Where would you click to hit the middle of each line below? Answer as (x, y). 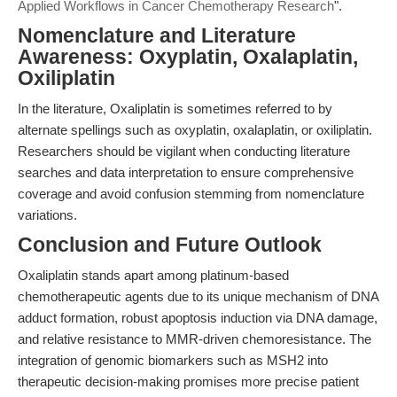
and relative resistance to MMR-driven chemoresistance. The (195, 339)
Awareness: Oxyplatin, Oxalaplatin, (188, 57)
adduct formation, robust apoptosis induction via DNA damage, (198, 318)
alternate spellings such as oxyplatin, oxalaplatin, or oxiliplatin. (195, 130)
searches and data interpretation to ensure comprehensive (186, 172)
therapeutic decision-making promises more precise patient (188, 381)
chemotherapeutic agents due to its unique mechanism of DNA (198, 296)
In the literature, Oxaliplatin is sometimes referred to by (175, 109)
